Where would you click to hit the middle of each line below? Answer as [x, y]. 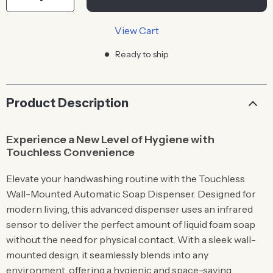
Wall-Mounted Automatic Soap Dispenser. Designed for [131, 194]
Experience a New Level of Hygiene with [110, 140]
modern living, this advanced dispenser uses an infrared [129, 209]
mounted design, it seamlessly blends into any [107, 255]
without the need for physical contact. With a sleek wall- [131, 239]
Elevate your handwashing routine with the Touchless [126, 179]
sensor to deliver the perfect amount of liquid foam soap [131, 224]
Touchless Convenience [70, 152]
